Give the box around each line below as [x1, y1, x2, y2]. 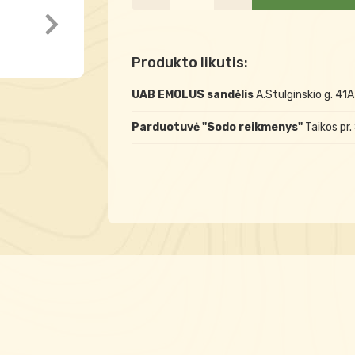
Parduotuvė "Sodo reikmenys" [131, 120, 305, 134]
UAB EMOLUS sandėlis [131, 88, 256, 101]
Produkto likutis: [131, 54, 248, 71]
